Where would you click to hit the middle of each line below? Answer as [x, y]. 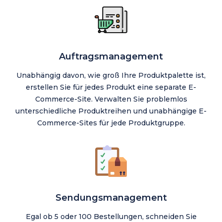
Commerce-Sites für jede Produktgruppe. [111, 123]
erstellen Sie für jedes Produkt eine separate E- [111, 87]
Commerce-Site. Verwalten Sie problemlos [111, 99]
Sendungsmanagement [111, 198]
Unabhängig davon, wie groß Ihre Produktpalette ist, [111, 76]
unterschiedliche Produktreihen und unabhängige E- [111, 111]
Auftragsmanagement [111, 57]
